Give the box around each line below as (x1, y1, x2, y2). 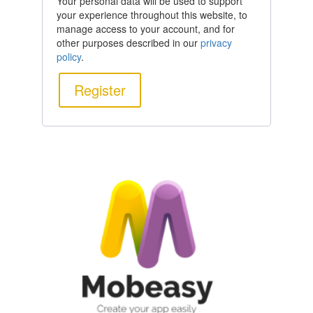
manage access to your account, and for (56, 22, 235, 36)
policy (56, 50, 81, 64)
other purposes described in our (56, 36, 201, 50)
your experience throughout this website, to (56, 8, 247, 22)
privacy (200, 36, 232, 50)
